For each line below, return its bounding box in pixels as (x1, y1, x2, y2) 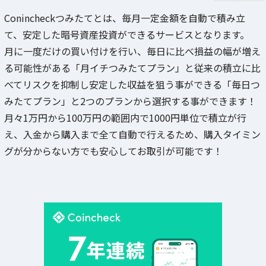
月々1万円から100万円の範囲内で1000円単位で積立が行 (4, 110, 246, 125)
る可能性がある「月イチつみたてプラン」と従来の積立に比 (4, 60, 261, 75)
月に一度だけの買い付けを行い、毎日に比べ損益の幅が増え (4, 43, 261, 58)
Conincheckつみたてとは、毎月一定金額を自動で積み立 (4, 10, 245, 25)
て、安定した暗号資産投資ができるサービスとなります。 (4, 27, 249, 42)
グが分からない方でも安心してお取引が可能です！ (4, 143, 223, 158)
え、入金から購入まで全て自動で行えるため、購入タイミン (4, 126, 261, 141)
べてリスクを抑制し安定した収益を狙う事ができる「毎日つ (4, 77, 260, 91)
